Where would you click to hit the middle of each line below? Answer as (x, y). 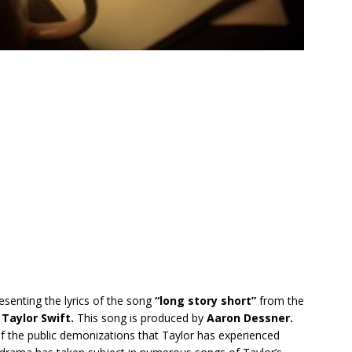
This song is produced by (140, 318)
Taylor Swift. (38, 318)
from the (280, 301)
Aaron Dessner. (250, 318)
